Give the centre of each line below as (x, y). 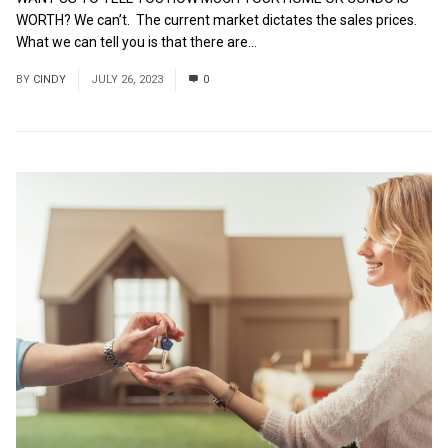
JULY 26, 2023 (127, 80)
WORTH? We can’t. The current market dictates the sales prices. (218, 20)
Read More (294, 42)
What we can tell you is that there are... (138, 42)
